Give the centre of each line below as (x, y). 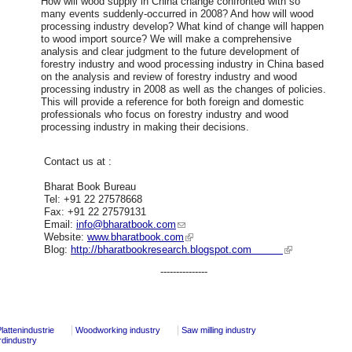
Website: (64, 237)
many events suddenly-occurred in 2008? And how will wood (177, 14)
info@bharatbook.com (126, 225)
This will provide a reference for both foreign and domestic (172, 102)
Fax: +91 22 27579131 (93, 212)
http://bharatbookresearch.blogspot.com (177, 250)
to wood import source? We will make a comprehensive (166, 39)
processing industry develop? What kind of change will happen (182, 27)
